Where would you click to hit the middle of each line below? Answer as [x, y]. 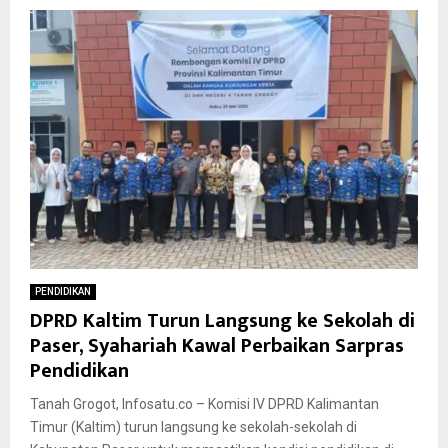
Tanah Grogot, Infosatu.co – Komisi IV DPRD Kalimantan [204, 403]
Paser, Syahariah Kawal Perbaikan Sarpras [217, 345]
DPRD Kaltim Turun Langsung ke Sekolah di [222, 320]
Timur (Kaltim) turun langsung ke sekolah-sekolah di [193, 426]
